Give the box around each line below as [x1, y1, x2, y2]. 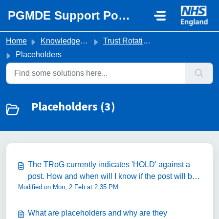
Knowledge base [41, 37, 80, 45]
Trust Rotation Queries [103, 37, 143, 45]
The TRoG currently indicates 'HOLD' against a [28, 160, 190, 169]
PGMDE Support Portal [118, 9, 130, 22]
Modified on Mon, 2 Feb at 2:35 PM [18, 183, 118, 191]
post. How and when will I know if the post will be [28, 172, 197, 180]
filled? [28, 184, 49, 192]
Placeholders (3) [31, 99, 115, 114]
